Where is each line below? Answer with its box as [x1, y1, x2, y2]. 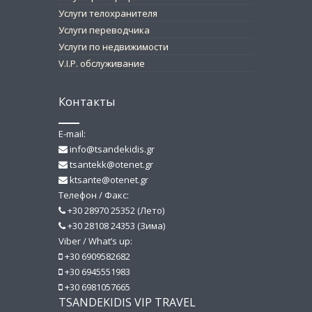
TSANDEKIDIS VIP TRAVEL [58, 295, 196, 311]
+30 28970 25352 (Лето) [65, 204, 164, 217]
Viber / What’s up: [58, 235, 132, 248]
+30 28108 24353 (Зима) [65, 219, 165, 233]
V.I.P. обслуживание [58, 57, 145, 70]
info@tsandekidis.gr [68, 143, 155, 156]
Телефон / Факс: [58, 189, 129, 202]
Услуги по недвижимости [58, 40, 169, 54]
